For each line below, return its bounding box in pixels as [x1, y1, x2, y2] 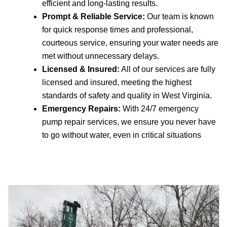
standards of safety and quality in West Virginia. [42, 91, 212, 100]
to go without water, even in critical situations [42, 130, 201, 139]
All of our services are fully [120, 64, 215, 73]
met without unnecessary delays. [42, 51, 159, 60]
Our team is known [145, 12, 214, 21]
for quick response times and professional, [42, 25, 193, 34]
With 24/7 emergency [121, 104, 199, 113]
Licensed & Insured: [42, 64, 120, 73]
